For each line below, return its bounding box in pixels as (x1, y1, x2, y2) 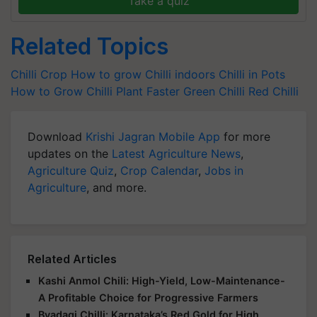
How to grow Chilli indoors (71, 67, 215, 81)
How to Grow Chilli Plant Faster (11, 84, 180, 98)
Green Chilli (183, 84, 245, 98)
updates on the (28, 146, 112, 161)
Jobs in (204, 163, 243, 178)
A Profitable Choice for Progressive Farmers (38, 292, 258, 304)
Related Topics (11, 33, 168, 60)
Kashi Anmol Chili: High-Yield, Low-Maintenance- (38, 275, 285, 287)
